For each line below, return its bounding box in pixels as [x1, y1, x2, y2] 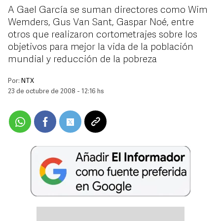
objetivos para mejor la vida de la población [8, 42, 193, 52]
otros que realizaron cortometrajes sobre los [8, 30, 197, 40]
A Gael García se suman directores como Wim [8, 5, 208, 15]
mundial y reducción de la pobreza [8, 55, 157, 65]
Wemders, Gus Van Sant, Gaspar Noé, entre [8, 18, 194, 28]
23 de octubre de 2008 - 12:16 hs [8, 88, 104, 95]
